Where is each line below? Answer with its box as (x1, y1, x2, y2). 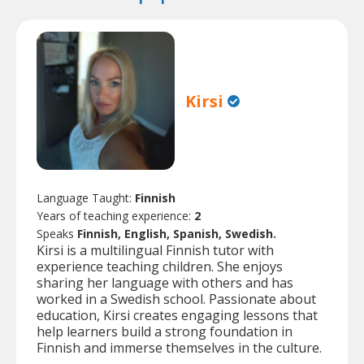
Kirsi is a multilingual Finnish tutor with (37, 241, 274, 260)
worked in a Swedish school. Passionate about (37, 290, 316, 309)
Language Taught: (37, 190, 135, 206)
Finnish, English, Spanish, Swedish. (77, 226, 276, 242)
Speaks (37, 226, 77, 242)
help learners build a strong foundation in (37, 323, 292, 341)
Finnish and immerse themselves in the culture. (37, 339, 322, 357)
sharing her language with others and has (37, 274, 293, 292)
